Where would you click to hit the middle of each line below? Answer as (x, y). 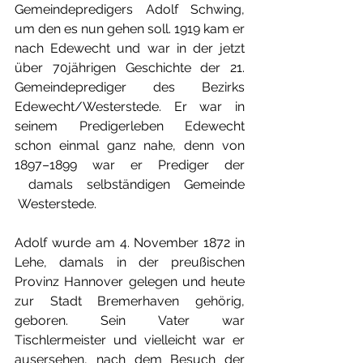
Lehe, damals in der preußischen (130, 262)
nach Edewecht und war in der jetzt (130, 48)
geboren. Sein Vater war (130, 320)
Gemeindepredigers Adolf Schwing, (130, 9)
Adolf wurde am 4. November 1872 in (130, 243)
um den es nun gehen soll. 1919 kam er (130, 29)
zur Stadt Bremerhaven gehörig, (130, 301)
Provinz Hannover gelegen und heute (130, 282)
